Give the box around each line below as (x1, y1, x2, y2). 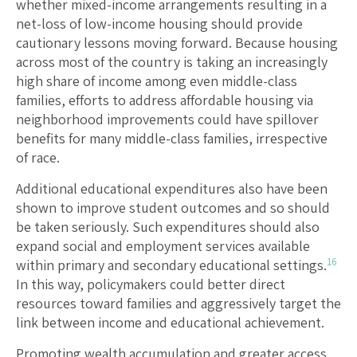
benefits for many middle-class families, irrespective (16, 129, 328, 148)
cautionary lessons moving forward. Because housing (16, 33, 338, 53)
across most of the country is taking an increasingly (16, 53, 328, 72)
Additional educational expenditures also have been (16, 179, 328, 198)
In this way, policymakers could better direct (16, 275, 285, 294)
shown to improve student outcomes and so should (16, 198, 330, 218)
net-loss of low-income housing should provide (16, 14, 303, 33)
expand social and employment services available (16, 237, 310, 256)
